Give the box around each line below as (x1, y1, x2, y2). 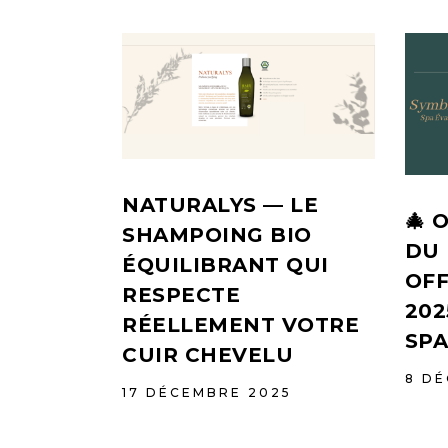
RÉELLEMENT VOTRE (122, 313, 359, 338)
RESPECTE (122, 283, 240, 308)
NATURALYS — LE (122, 193, 318, 218)
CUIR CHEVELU (122, 343, 293, 368)
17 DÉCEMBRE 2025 (122, 385, 292, 401)
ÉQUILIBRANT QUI (122, 253, 329, 278)
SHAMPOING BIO (122, 223, 312, 248)
